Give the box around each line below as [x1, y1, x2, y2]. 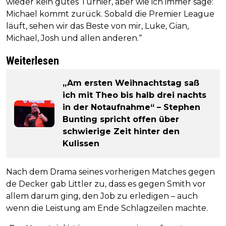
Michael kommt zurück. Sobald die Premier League [6, 9, 214, 19]
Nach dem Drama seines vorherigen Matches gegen [6, 167, 215, 177]
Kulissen [63, 139, 99, 149]
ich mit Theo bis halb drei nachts [63, 90, 206, 100]
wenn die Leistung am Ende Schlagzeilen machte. [6, 203, 208, 213]
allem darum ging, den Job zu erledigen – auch [6, 191, 198, 201]
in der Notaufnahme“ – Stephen [63, 102, 200, 112]
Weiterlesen [6, 54, 59, 68]
